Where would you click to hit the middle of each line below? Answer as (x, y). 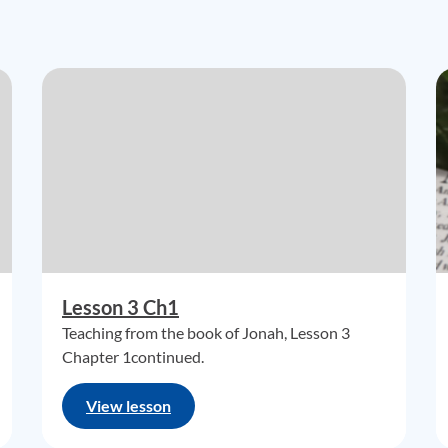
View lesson (128, 405)
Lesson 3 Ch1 (120, 307)
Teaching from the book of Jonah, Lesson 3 (206, 332)
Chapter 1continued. (133, 356)
